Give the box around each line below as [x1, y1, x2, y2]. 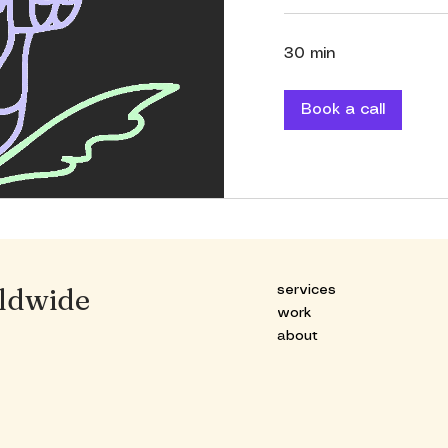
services [276, 283, 336, 298]
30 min [284, 45, 335, 61]
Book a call [301, 101, 385, 117]
